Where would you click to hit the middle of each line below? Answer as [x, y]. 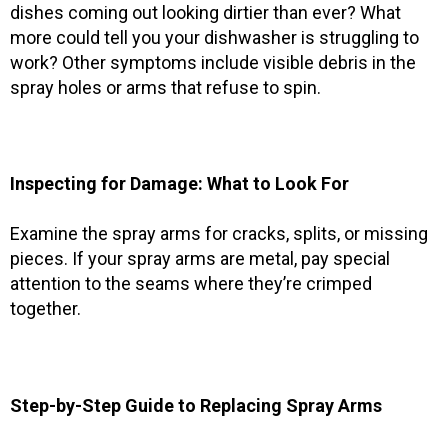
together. [45, 309]
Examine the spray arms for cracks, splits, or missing [219, 234]
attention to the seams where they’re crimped [191, 284]
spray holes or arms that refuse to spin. [165, 87]
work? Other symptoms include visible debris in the [213, 62]
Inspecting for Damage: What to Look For [179, 184]
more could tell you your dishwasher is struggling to [214, 37]
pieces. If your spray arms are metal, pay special [200, 259]
